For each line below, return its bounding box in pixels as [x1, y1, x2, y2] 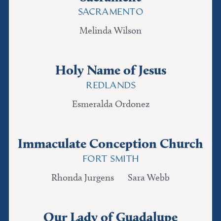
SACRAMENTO [78, 7, 143, 17]
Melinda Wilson [79, 25, 142, 37]
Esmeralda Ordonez [72, 98, 149, 110]
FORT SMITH [82, 154, 139, 164]
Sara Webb [128, 172, 170, 184]
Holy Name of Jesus [55, 62, 166, 78]
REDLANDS [86, 81, 135, 91]
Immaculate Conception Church [18, 135, 203, 152]
